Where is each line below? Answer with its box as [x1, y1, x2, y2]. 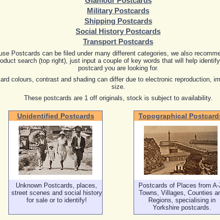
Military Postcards [87, 6, 149, 15]
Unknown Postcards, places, [16, 181, 97, 189]
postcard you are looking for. [78, 64, 159, 72]
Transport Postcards [83, 37, 153, 46]
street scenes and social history [11, 189, 102, 196]
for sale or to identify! [26, 196, 87, 204]
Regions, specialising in [148, 196, 216, 204]
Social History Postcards [76, 27, 161, 35]
